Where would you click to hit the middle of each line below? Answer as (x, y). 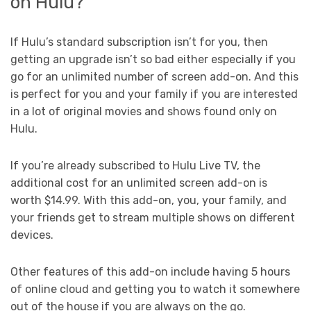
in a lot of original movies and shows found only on (144, 111)
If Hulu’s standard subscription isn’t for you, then (139, 42)
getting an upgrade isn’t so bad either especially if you (153, 59)
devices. (33, 235)
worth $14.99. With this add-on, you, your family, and (149, 200)
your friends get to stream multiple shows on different (153, 217)
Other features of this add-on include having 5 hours (150, 271)
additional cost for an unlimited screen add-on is (139, 183)
